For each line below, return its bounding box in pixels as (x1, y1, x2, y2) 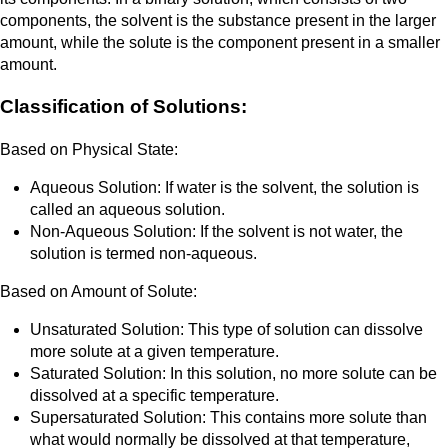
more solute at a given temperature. (30, 342, 279, 360)
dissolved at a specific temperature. (30, 386, 279, 404)
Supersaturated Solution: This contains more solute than (30, 408, 427, 426)
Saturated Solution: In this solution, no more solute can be (30, 364, 437, 382)
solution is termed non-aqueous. (30, 244, 257, 262)
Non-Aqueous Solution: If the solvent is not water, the (30, 222, 403, 240)
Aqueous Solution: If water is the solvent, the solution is (30, 178, 419, 196)
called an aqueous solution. (30, 200, 225, 218)
